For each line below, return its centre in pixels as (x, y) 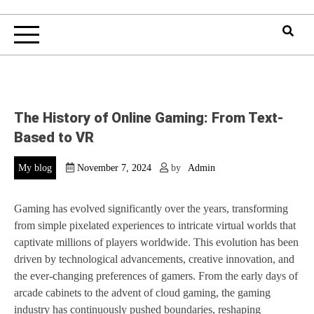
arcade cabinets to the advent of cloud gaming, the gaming (142, 293)
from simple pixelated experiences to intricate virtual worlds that (155, 226)
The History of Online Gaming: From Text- (149, 117)
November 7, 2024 (114, 168)
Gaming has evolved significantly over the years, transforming (151, 209)
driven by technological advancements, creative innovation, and (154, 259)
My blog (35, 168)
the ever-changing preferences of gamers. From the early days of (156, 276)
